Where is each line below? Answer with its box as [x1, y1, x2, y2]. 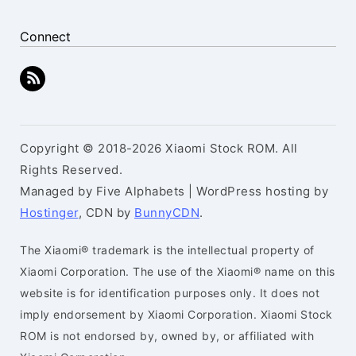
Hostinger [20, 205, 79, 220]
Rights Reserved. [20, 162, 122, 177]
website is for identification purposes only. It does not [20, 286, 319, 300]
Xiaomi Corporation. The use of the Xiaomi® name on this [20, 265, 335, 278]
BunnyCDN [134, 205, 199, 220]
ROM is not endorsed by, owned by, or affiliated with [20, 329, 314, 342]
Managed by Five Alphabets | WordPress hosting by [20, 184, 328, 199]
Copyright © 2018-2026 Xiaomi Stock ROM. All [20, 141, 298, 156]
